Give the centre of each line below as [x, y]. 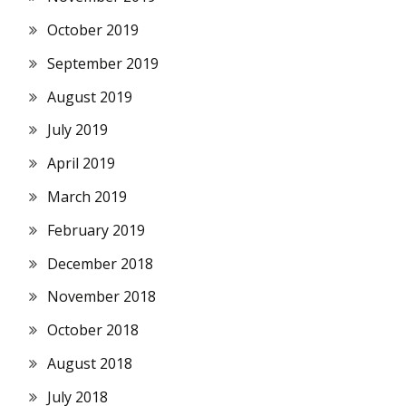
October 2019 [93, 29]
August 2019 [90, 97]
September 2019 [103, 63]
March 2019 [87, 196]
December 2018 [100, 263]
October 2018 [93, 330]
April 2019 [81, 164]
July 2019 [77, 130]
